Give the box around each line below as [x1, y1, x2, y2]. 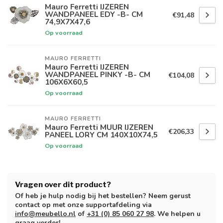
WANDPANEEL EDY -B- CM [45, 9, 143, 20]
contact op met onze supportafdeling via [15, 200, 152, 210]
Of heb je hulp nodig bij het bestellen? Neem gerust [15, 191, 191, 201]
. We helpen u [154, 209, 201, 219]
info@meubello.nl [15, 209, 76, 219]
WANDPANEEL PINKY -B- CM [45, 69, 150, 80]
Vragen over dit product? [15, 180, 111, 190]
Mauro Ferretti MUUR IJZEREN [45, 122, 153, 133]
